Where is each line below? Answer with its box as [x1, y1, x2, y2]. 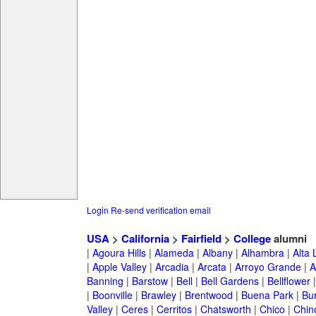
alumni [270, 231, 307, 247]
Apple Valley [92, 260, 147, 274]
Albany [202, 245, 233, 260]
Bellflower [267, 274, 310, 288]
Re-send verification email [110, 204, 211, 217]
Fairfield [181, 231, 221, 247]
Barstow [131, 274, 168, 288]
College [233, 231, 271, 247]
